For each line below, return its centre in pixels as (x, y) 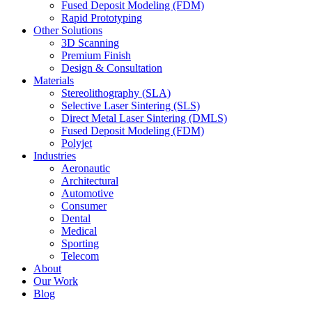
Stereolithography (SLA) (116, 93)
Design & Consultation (112, 68)
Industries (55, 156)
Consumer (84, 206)
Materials (54, 81)
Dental (76, 219)
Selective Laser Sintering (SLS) (131, 106)
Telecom (80, 256)
